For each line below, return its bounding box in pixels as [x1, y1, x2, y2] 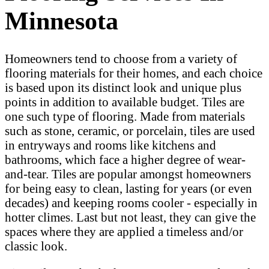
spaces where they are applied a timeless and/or [5, 225, 243, 239]
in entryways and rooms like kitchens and [5, 138, 216, 153]
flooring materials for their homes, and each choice [5, 66, 262, 80]
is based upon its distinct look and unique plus [5, 80, 241, 95]
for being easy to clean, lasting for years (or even [5, 181, 252, 196]
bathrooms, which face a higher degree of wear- [5, 153, 246, 167]
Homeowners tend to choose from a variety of [5, 52, 237, 66]
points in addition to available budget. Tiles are [5, 95, 244, 109]
